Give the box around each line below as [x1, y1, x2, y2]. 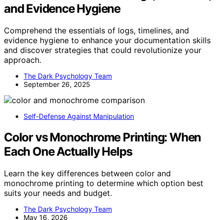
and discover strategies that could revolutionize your [4, 45, 201, 55]
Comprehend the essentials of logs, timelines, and [4, 25, 189, 35]
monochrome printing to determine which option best [4, 178, 203, 188]
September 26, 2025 [24, 80, 90, 88]
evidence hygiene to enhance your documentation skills [4, 35, 211, 45]
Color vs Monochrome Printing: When [4, 130, 201, 144]
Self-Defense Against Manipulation [24, 111, 134, 120]
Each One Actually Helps [4, 144, 132, 159]
